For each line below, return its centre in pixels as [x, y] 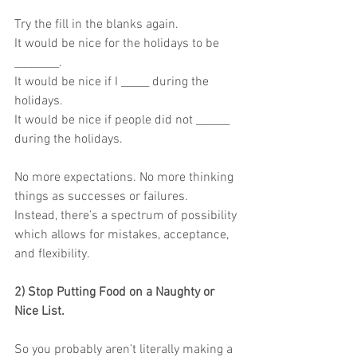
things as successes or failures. [101, 197]
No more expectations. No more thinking [126, 178]
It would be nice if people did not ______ [124, 120]
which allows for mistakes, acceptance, [122, 235]
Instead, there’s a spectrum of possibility [127, 216]
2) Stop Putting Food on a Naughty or [116, 292]
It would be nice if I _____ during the [113, 82]
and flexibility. [52, 254]
